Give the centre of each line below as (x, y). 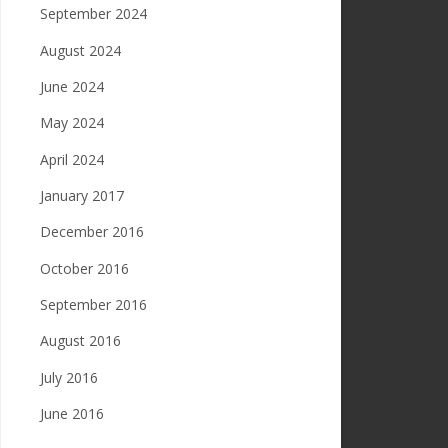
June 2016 (72, 413)
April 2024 (72, 159)
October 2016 (84, 268)
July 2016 (69, 377)
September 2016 (93, 304)
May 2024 (72, 123)
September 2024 (93, 14)
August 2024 (80, 50)
